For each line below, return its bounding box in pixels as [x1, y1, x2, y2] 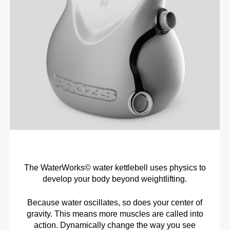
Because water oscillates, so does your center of [27, 198, 203, 207]
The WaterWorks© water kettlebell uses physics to [24, 163, 206, 172]
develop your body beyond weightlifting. [43, 175, 187, 184]
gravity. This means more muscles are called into [26, 209, 203, 219]
